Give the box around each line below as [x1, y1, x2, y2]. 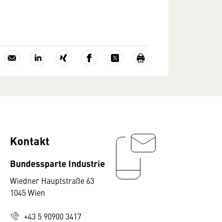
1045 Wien [10, 187, 45, 198]
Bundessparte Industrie [10, 157, 105, 169]
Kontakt [10, 133, 50, 148]
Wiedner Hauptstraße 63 [10, 175, 94, 186]
